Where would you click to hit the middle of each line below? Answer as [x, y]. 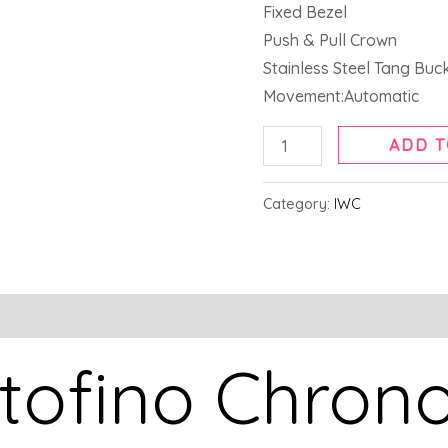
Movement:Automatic [341, 96]
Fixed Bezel [305, 12]
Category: [299, 204]
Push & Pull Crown [330, 40]
